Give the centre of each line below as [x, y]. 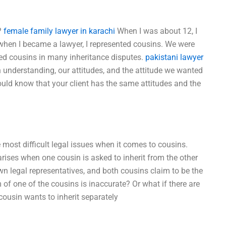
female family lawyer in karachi [60, 31]
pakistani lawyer [175, 57]
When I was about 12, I [156, 31]
